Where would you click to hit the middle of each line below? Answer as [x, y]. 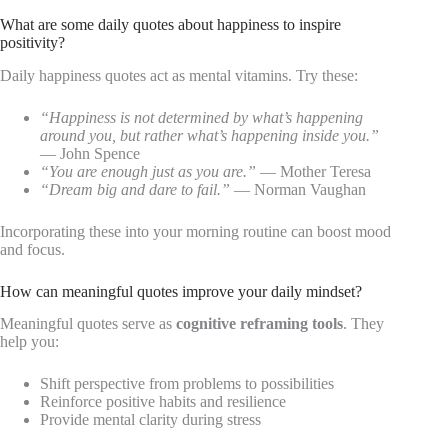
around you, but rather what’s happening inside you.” [209, 135]
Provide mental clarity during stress [150, 420]
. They [363, 324]
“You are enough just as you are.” [148, 171]
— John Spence [90, 153]
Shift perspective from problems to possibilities [187, 384]
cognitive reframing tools [259, 324]
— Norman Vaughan [298, 189]
